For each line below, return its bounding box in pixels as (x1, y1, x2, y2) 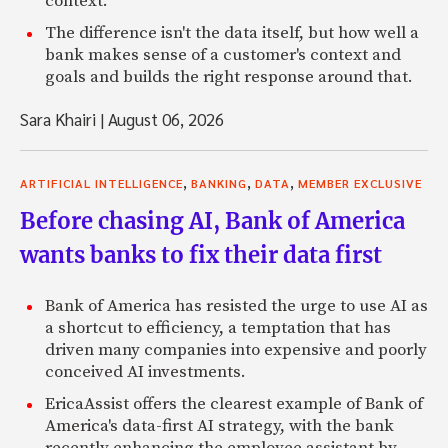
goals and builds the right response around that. (45, 65, 413, 88)
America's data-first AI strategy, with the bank (45, 414, 394, 437)
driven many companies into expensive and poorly (45, 338, 427, 361)
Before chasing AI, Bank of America (20, 206, 405, 235)
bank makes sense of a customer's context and (45, 43, 401, 66)
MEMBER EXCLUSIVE (298, 174, 422, 191)
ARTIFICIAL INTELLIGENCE (20, 174, 183, 191)
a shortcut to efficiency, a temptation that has (45, 316, 391, 339)
